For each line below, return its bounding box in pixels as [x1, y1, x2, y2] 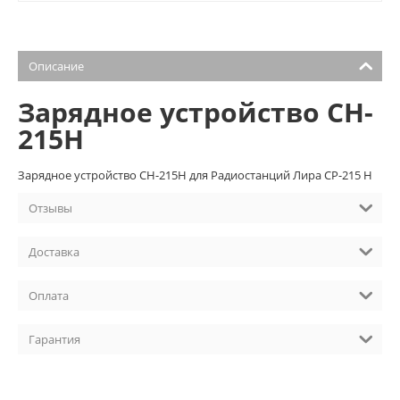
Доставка [29, 243, 79, 260]
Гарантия [29, 330, 80, 347]
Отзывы [29, 199, 72, 216]
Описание [29, 57, 84, 74]
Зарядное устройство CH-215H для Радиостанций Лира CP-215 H [18, 166, 372, 183]
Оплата [29, 287, 69, 304]
